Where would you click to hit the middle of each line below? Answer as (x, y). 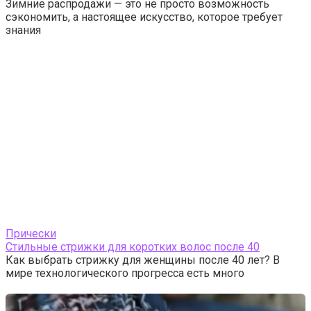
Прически (31, 234)
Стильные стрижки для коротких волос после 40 (133, 247)
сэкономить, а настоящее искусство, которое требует (144, 17)
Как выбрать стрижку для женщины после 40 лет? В (143, 260)
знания (23, 30)
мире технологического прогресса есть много (125, 273)
